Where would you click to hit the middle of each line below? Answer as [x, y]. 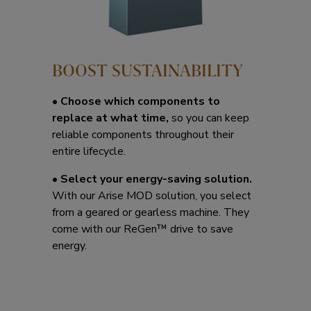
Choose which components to [139, 101]
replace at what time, [112, 118]
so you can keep [210, 118]
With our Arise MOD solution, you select [152, 195]
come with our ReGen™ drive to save [143, 229]
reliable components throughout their [143, 134]
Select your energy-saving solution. [155, 179]
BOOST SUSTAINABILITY [148, 70]
